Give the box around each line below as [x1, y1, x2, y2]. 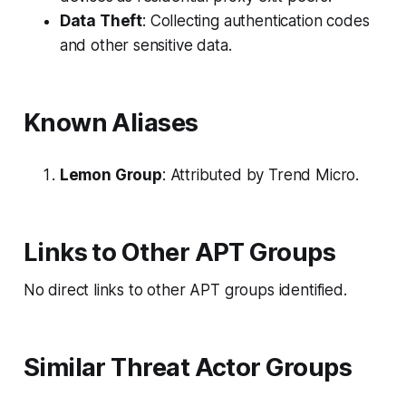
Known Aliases [23, 107, 198, 138]
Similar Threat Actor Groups [23, 352, 353, 382]
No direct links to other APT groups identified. [23, 280, 347, 299]
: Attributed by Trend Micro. [161, 165, 360, 184]
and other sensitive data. [59, 35, 232, 54]
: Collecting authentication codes [142, 11, 370, 30]
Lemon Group [59, 165, 162, 184]
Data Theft [59, 11, 143, 30]
